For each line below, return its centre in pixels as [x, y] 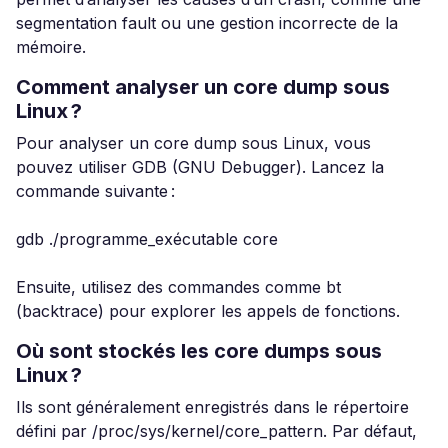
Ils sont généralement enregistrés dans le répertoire [212, 407]
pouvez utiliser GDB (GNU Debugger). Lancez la [200, 167]
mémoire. [51, 47]
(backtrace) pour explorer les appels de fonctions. [208, 311]
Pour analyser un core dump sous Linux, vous [193, 143]
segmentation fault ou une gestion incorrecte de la [207, 23]
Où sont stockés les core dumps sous [199, 351]
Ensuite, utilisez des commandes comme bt [178, 287]
